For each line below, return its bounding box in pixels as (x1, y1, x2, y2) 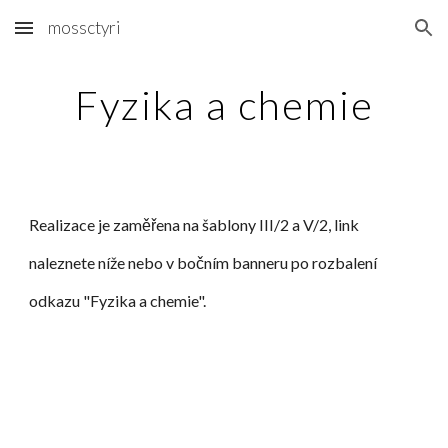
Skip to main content (16, 28, 158, 46)
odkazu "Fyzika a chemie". (29, 291, 207, 310)
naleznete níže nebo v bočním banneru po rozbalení (29, 253, 378, 272)
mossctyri (48, 17, 121, 38)
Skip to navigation (307, 28, 432, 46)
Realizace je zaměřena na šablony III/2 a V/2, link (29, 215, 363, 234)
